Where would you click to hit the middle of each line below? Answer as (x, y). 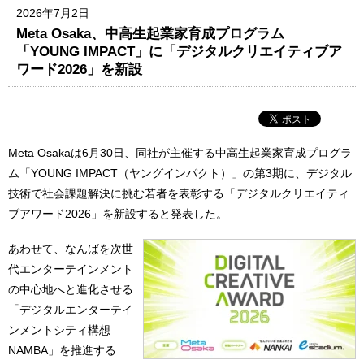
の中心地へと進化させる (71, 290)
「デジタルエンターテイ (71, 310)
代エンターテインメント (71, 269)
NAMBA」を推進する (62, 351)
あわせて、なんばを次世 (71, 249)
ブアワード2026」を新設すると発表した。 (118, 213)
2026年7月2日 (53, 13)
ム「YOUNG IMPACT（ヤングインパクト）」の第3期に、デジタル (180, 173)
